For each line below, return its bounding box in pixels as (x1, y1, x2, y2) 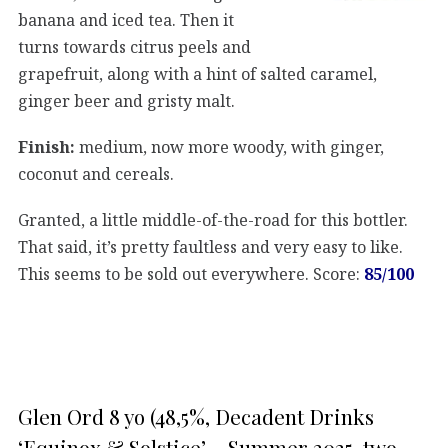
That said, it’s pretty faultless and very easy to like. (18, 235, 403, 258)
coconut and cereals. (18, 162, 174, 185)
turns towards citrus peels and (18, 35, 251, 58)
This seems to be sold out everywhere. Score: (18, 262, 364, 285)
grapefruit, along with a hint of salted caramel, (18, 62, 377, 85)
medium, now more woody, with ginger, (75, 135, 384, 158)
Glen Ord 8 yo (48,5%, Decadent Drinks (18, 402, 374, 431)
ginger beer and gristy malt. (18, 89, 235, 112)
